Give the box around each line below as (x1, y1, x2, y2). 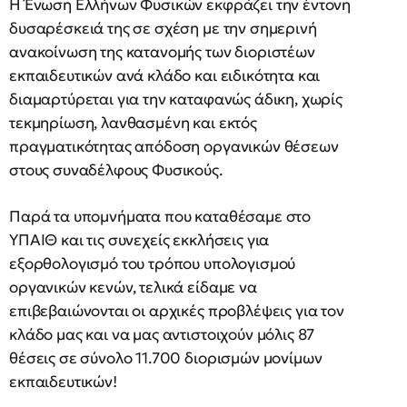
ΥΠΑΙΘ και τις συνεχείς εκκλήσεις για (9, 230, 270, 250)
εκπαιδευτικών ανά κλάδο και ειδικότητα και (9, 65, 321, 85)
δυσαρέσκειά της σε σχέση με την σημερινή (9, 18, 317, 38)
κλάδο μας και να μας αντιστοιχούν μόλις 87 (9, 324, 315, 344)
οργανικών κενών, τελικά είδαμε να (9, 277, 257, 297)
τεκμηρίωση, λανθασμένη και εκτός (9, 113, 257, 133)
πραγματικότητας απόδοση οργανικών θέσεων (9, 136, 339, 156)
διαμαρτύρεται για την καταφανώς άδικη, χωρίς (9, 89, 342, 109)
